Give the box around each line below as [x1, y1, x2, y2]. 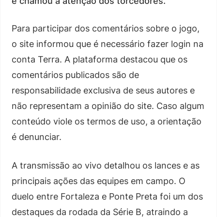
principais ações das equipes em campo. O [12, 176, 186, 186]
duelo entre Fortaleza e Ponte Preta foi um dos [12, 191, 203, 201]
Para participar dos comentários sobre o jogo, [12, 23, 200, 33]
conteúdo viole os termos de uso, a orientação [12, 116, 201, 126]
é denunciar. [12, 132, 62, 142]
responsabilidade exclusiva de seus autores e [12, 85, 195, 95]
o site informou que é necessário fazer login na [12, 39, 203, 49]
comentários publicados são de [12, 70, 139, 80]
